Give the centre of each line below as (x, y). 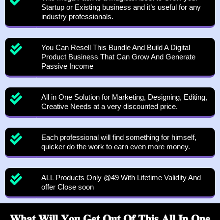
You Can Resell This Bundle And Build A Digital (116, 48)
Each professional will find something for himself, (119, 137)
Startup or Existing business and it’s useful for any (121, 7)
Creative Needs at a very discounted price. (110, 107)
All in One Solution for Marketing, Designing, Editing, (124, 97)
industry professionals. (78, 17)
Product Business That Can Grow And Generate (119, 57)
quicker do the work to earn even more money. (116, 147)
